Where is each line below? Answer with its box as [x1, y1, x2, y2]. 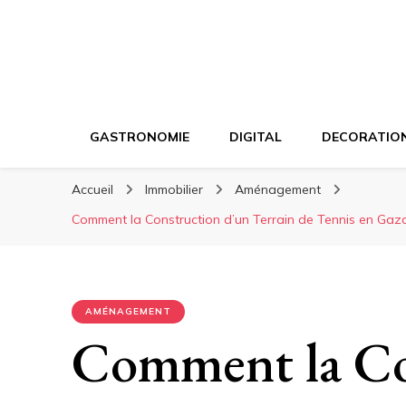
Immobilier [145, 181, 207, 198]
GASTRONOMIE [90, 129, 189, 145]
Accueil [72, 181, 113, 198]
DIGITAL [229, 129, 282, 145]
